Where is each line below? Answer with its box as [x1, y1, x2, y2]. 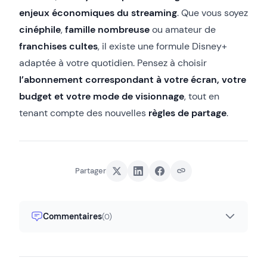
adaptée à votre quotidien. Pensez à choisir [19, 56, 207, 69]
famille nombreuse [65, 23, 150, 36]
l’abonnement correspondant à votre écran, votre [19, 73, 246, 86]
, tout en [184, 89, 219, 103]
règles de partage [148, 106, 226, 119]
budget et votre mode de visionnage [19, 89, 184, 103]
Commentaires [43, 210, 102, 222]
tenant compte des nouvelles [19, 106, 148, 119]
